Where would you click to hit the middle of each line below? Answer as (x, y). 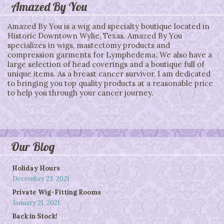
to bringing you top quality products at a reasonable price (110, 83)
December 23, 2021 (41, 179)
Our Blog (33, 146)
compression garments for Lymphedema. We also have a (110, 55)
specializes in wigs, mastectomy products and (89, 45)
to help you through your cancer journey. (80, 93)
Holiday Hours (36, 168)
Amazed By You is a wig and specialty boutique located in (108, 26)
